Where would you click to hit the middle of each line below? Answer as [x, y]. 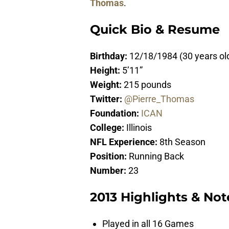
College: [108, 128]
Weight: [107, 85]
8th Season [182, 142]
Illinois [139, 128]
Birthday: [110, 56]
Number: [109, 171]
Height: [106, 71]
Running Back [156, 156]
